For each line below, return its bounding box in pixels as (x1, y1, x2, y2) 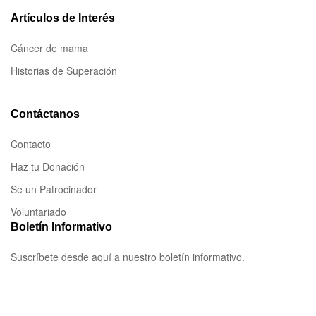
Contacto (11, 137, 51, 152)
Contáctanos (11, 108, 80, 121)
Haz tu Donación (11, 159, 85, 174)
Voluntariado (11, 205, 66, 219)
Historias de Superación (11, 63, 117, 78)
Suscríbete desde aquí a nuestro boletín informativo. (11, 250, 245, 265)
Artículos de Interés (11, 12, 115, 25)
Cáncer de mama (11, 41, 88, 56)
